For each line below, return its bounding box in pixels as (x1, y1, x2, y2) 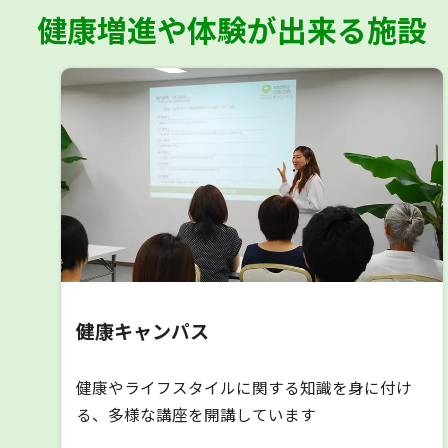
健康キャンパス (76, 317, 210, 346)
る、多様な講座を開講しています (76, 403, 317, 426)
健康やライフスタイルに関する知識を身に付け (76, 376, 413, 399)
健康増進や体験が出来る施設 (36, 7, 427, 51)
